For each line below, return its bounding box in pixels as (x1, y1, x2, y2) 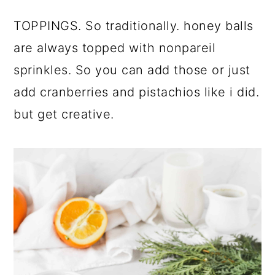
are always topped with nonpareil (14, 41, 216, 56)
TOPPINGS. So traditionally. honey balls (14, 18, 254, 34)
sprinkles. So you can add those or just (14, 63, 250, 78)
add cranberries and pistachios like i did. (14, 85, 260, 100)
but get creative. (14, 107, 114, 122)
